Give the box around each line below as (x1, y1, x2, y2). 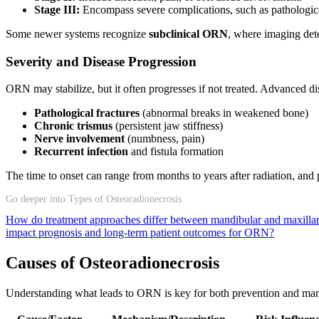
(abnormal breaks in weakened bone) (140, 107, 308, 120)
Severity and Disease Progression (6, 53, 197, 69)
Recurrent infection (34, 145, 128, 158)
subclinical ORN (149, 27, 228, 40)
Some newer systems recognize (6, 27, 149, 40)
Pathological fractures (34, 107, 140, 120)
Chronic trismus (34, 120, 113, 132)
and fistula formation (128, 145, 224, 158)
